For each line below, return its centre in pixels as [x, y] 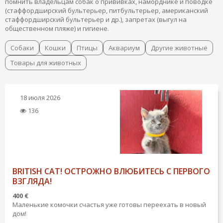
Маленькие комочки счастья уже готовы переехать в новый [109, 205]
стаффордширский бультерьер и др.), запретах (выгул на [96, 19]
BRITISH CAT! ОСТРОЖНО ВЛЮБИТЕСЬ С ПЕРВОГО [111, 171]
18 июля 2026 [40, 98]
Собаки [22, 48]
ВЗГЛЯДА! [32, 181]
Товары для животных [46, 63]
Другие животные [179, 48]
